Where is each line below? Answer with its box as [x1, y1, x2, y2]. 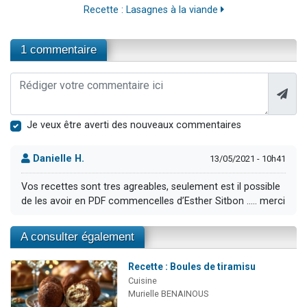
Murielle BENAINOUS [127, 288, 208, 299]
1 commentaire [21, 42, 97, 56]
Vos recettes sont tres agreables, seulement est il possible [21, 181, 280, 193]
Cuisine [127, 275, 157, 286]
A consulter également [21, 230, 134, 243]
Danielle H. [30, 153, 84, 165]
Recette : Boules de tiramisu [127, 261, 256, 272]
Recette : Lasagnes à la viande [83, 3, 221, 16]
